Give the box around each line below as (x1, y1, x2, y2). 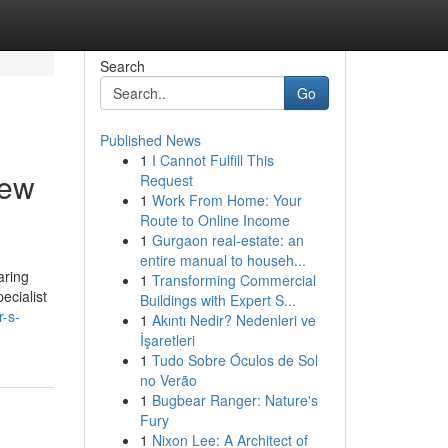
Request (139, 170, 193, 190)
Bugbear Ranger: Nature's (151, 390, 318, 410)
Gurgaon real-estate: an (151, 230, 304, 250)
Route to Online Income (139, 210, 290, 230)
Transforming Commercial (151, 270, 316, 290)
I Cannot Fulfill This (151, 150, 274, 170)
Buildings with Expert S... (139, 290, 296, 310)
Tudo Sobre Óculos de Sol (151, 350, 318, 370)
